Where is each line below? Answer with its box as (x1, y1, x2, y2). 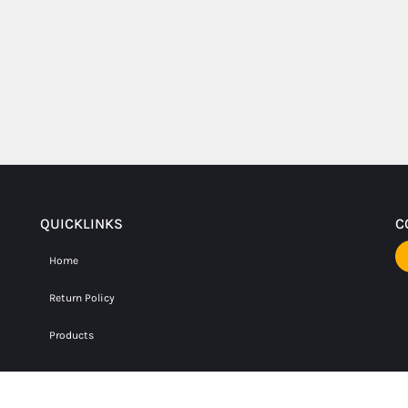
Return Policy (49, 291, 115, 305)
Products (49, 329, 94, 342)
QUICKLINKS (40, 214, 123, 232)
